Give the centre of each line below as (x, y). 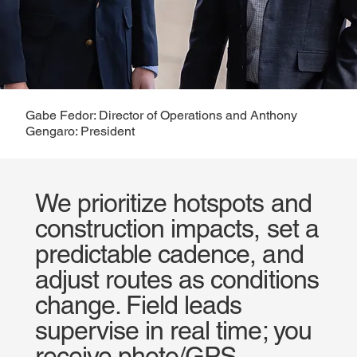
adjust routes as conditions (177, 279)
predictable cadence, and (169, 253)
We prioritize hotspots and (173, 202)
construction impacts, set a (177, 228)
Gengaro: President (80, 131)
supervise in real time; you (173, 330)
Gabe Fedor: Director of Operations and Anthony (161, 116)
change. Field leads (138, 304)
